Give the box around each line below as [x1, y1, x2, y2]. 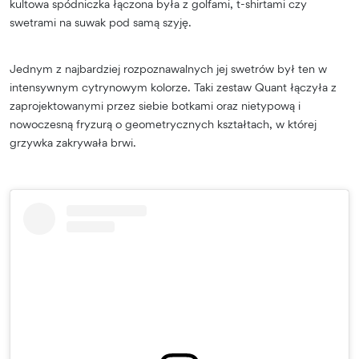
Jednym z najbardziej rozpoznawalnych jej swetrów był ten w [10, 61, 327, 75]
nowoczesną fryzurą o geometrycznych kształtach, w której [10, 116, 317, 131]
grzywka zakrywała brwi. [10, 135, 136, 149]
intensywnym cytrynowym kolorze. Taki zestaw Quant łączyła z [10, 79, 337, 94]
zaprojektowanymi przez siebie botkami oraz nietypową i [10, 98, 301, 112]
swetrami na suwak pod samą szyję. [10, 14, 192, 29]
